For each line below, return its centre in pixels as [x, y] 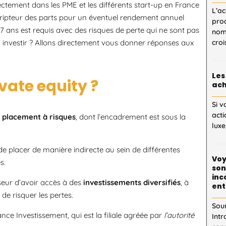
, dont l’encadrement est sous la [131, 117]
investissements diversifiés [132, 182]
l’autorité [179, 215]
